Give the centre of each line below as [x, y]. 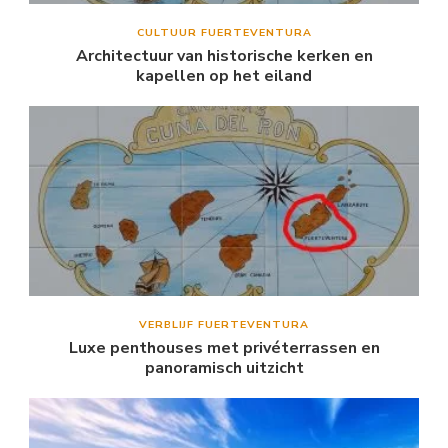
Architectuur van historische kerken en [224, 55]
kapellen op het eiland [224, 75]
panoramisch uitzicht [224, 367]
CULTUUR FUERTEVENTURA [224, 32]
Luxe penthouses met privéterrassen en [224, 347]
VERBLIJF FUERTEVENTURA [224, 324]
